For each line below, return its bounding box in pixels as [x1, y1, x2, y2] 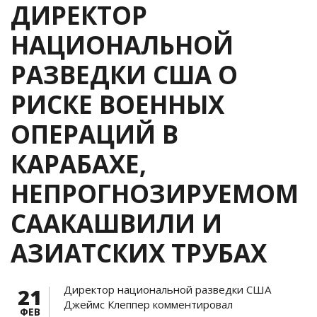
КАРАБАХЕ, [11, 147, 146, 180]
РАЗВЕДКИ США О [11, 58, 238, 91]
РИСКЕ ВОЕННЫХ [11, 88, 224, 121]
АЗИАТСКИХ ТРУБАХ [11, 236, 267, 270]
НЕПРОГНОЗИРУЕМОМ [11, 177, 299, 210]
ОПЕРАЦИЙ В [11, 117, 178, 151]
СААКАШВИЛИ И [11, 207, 222, 240]
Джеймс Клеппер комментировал [64, 297, 233, 311]
